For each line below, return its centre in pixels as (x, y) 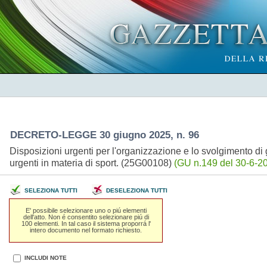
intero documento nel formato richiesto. (86, 230)
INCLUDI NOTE (45, 257)
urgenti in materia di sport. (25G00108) (91, 163)
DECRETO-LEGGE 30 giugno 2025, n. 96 (106, 135)
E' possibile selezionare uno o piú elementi (86, 210)
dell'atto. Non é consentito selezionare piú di (86, 217)
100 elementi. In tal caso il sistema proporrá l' (86, 223)
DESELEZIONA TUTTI (136, 190)
